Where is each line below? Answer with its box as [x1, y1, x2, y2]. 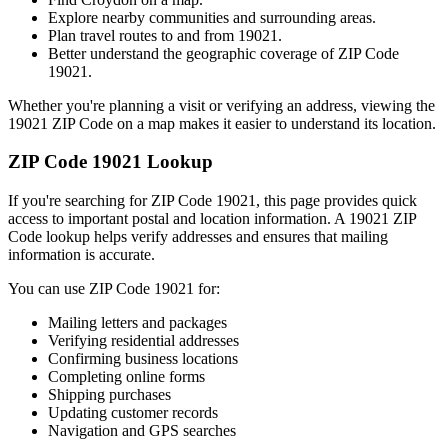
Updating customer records [48, 403, 218, 421]
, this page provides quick [256, 191, 417, 209]
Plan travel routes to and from [48, 26, 238, 44]
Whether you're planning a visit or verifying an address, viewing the [8, 96, 435, 114]
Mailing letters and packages [48, 313, 227, 331]
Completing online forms [48, 367, 205, 385]
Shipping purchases [48, 385, 171, 403]
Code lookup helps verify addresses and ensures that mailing [8, 227, 388, 245]
